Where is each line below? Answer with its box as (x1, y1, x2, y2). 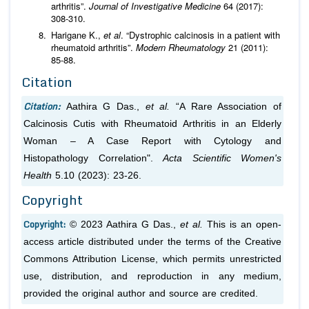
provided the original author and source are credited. (23, 288, 258, 299)
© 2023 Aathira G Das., (70, 219, 180, 230)
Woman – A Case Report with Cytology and (23, 135, 281, 146)
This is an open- (203, 219, 281, 230)
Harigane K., (51, 28, 103, 41)
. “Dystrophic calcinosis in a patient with (121, 28, 280, 41)
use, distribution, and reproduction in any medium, (23, 270, 281, 281)
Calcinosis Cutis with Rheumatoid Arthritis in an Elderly (23, 118, 281, 129)
